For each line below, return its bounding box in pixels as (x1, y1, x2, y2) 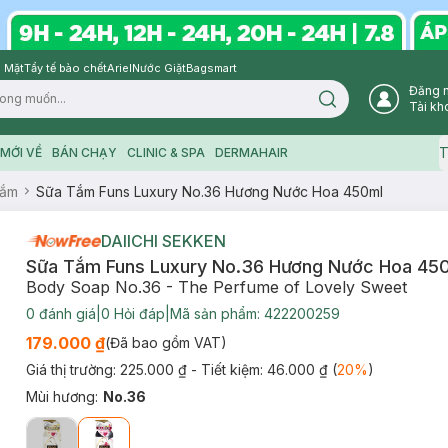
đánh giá (34, 305, 96, 322)
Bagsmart (186, 61, 237, 75)
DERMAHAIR (214, 145, 288, 160)
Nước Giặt (132, 61, 186, 75)
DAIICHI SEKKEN (100, 231, 226, 251)
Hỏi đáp (109, 305, 165, 322)
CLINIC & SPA (126, 145, 205, 160)
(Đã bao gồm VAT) (104, 334, 227, 351)
